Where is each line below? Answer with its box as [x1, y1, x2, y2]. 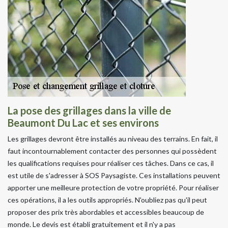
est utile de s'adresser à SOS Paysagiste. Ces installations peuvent [8, 170, 220, 180]
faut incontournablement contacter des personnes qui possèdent [8, 146, 217, 155]
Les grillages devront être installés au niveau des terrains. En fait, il [8, 134, 218, 143]
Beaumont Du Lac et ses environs [8, 116, 159, 129]
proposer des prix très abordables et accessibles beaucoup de [8, 207, 204, 216]
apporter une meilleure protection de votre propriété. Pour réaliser [8, 183, 219, 192]
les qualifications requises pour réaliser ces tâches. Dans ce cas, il [8, 158, 214, 167]
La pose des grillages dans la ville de [8, 104, 171, 117]
